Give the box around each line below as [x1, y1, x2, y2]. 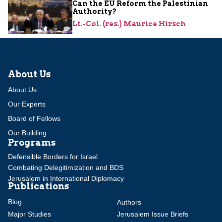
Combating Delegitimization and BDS [8, 163, 123, 171]
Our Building [8, 128, 47, 137]
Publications [8, 180, 69, 191]
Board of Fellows [8, 114, 60, 122]
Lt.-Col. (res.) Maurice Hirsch [72, 19, 186, 28]
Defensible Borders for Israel [8, 152, 98, 161]
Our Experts [8, 100, 46, 108]
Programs [8, 137, 55, 148]
